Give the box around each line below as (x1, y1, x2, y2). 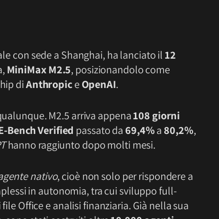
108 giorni (133, 108, 180, 122)
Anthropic (25, 77, 72, 91)
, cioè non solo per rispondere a (57, 169, 193, 183)
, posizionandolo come (71, 63, 170, 76)
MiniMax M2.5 (6, 63, 71, 76)
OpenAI (81, 77, 116, 91)
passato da (74, 123, 125, 137)
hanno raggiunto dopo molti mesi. (5, 137, 156, 152)
